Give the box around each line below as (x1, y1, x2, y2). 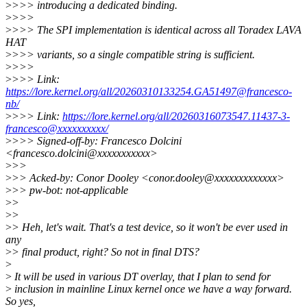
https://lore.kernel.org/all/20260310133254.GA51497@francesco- (5, 85, 292, 97)
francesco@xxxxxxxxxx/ (5, 122, 108, 134)
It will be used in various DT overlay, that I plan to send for (12, 270, 271, 282)
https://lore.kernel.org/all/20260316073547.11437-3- (62, 110, 290, 122)
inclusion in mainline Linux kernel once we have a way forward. (12, 282, 292, 295)
